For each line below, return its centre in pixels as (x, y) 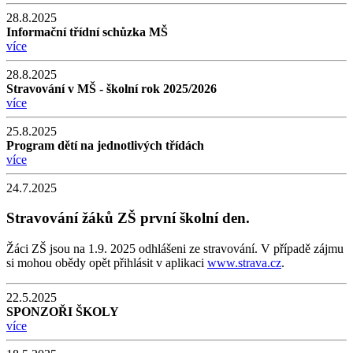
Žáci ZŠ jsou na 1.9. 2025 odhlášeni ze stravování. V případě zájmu (175, 249)
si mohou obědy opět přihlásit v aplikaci (107, 263)
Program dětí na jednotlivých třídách (105, 145)
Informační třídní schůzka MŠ (87, 32)
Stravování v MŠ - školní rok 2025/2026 (111, 88)
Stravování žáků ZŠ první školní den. (128, 218)
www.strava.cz (244, 263)
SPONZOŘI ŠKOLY (63, 312)
